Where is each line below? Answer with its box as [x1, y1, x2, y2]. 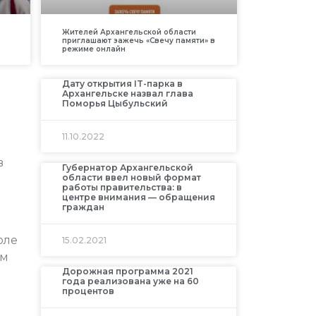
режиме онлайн [61, 44, 126, 54]
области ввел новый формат [61, 172, 201, 183]
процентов [61, 286, 114, 297]
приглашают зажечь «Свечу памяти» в [61, 36, 215, 46]
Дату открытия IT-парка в [61, 78, 183, 90]
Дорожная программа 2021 [61, 266, 193, 277]
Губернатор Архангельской [61, 162, 193, 174]
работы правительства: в [61, 182, 182, 193]
